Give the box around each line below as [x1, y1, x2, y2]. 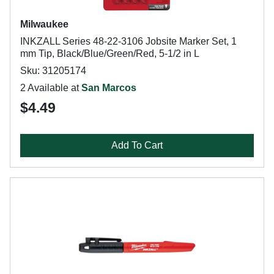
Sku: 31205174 [20, 65, 86, 76]
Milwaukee [20, 19, 68, 29]
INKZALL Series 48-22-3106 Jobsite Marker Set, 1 [20, 36, 237, 46]
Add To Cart [111, 140, 163, 150]
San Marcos [81, 83, 136, 93]
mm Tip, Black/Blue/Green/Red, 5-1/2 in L [20, 48, 199, 59]
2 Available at [20, 83, 81, 93]
